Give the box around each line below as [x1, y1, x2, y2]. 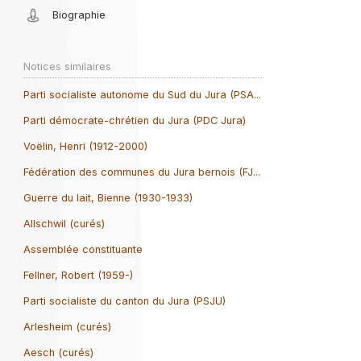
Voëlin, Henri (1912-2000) [23, 139, 147, 152]
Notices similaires [23, 60, 111, 73]
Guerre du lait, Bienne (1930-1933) [23, 191, 193, 204]
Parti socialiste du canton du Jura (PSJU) [23, 294, 226, 307]
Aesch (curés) [23, 346, 93, 359]
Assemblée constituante [23, 243, 143, 255]
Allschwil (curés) [23, 217, 105, 230]
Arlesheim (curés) [23, 320, 111, 333]
